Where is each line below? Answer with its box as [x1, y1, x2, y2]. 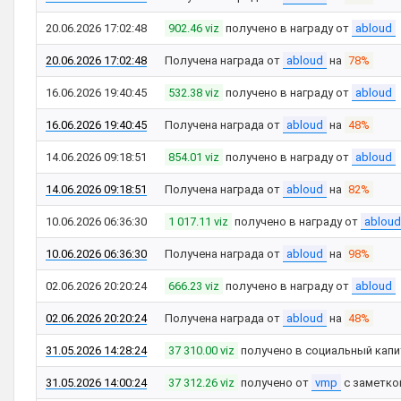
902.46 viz [168, 21, 219, 35]
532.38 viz [168, 86, 219, 99]
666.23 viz [168, 279, 219, 293]
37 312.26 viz [168, 376, 235, 389]
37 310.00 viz [168, 344, 235, 357]
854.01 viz [168, 150, 219, 164]
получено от [238, 376, 311, 389]
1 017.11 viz [168, 215, 228, 228]
